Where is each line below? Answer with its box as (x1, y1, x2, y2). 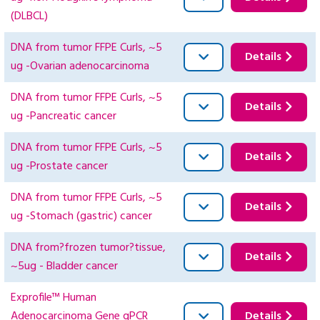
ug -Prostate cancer (11, 157, 108, 176)
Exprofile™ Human (11, 289, 96, 308)
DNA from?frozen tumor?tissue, (11, 239, 166, 258)
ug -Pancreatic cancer (11, 107, 116, 126)
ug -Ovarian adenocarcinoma (11, 57, 149, 76)
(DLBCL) (11, 7, 48, 26)
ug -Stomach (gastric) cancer (11, 207, 152, 226)
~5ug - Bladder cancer (11, 257, 118, 276)
